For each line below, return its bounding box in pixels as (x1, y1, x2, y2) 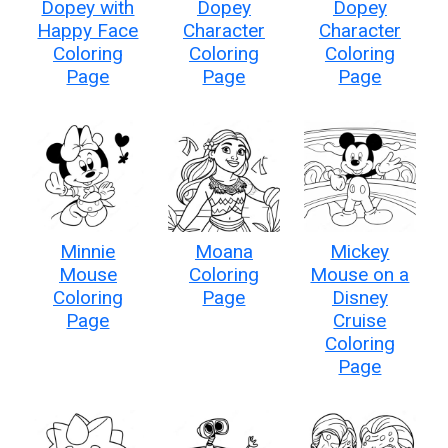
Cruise (333, 308, 387, 332)
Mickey (330, 239, 390, 263)
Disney (331, 285, 388, 309)
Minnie (60, 239, 116, 263)
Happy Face (37, 18, 139, 42)
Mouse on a (310, 262, 410, 286)
